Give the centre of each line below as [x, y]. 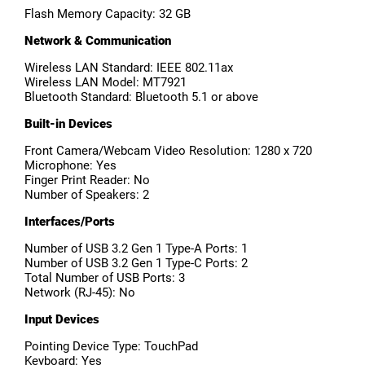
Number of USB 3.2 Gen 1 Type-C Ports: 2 [136, 264]
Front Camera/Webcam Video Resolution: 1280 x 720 [168, 151]
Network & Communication [98, 41]
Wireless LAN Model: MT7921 [106, 83]
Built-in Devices [68, 124]
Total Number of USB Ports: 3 [105, 278]
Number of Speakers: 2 [87, 195]
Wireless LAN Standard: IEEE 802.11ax [129, 68]
